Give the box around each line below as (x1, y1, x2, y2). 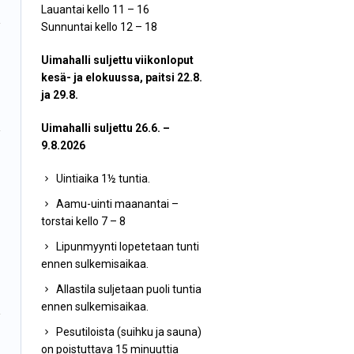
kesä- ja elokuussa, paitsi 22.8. (40, 71, 202, 84)
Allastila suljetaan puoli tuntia (55, 283, 201, 296)
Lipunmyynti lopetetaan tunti (55, 240, 199, 253)
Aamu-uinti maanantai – (55, 198, 179, 210)
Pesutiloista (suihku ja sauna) (55, 326, 201, 338)
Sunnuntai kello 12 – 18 (40, 21, 157, 33)
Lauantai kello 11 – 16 (40, 3, 149, 16)
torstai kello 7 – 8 (40, 215, 126, 228)
